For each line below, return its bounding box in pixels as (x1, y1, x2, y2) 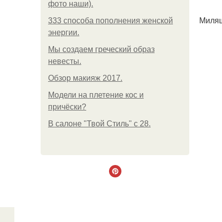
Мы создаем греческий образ (48, 45, 155, 54)
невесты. (48, 57, 81, 65)
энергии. (48, 28, 79, 37)
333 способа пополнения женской (48, 16, 173, 25)
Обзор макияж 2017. (48, 74, 122, 82)
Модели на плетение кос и (48, 91, 144, 99)
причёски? (48, 103, 86, 111)
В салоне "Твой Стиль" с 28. (48, 119, 151, 128)
